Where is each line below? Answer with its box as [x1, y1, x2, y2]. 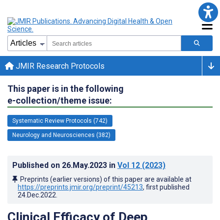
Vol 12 [117, 160, 140, 170]
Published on [12, 160, 62, 170]
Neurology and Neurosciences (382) [12, 131, 110, 138]
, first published [143, 183, 190, 191]
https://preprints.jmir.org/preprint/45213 [18, 183, 143, 191]
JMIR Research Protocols [14, 61, 105, 71]
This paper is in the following [7, 83, 124, 94]
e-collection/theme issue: [7, 95, 112, 106]
